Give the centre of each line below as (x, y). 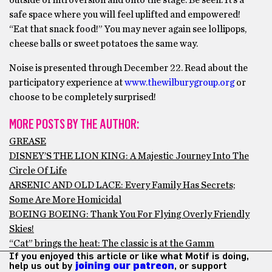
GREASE (28, 142)
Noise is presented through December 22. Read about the (128, 68)
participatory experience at (67, 83)
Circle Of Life (38, 171)
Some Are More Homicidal (65, 200)
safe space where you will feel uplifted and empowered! (125, 15)
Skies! (22, 229)
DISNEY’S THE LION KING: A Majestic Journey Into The (129, 156)
